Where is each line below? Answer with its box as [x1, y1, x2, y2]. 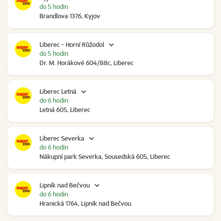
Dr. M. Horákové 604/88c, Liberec [39, 59, 134, 67]
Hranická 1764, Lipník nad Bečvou [39, 199, 131, 208]
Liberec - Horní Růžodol [39, 40, 104, 49]
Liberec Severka [39, 134, 84, 143]
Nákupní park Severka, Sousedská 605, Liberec [39, 152, 170, 161]
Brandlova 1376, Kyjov [39, 12, 100, 20]
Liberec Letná [39, 87, 76, 96]
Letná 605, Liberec [39, 106, 90, 114]
